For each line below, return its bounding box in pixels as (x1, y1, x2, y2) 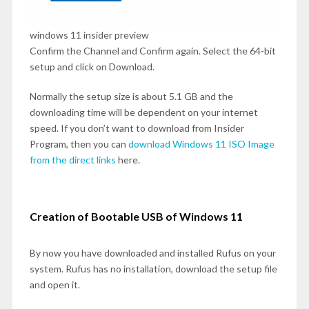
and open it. (29, 279, 80, 290)
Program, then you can (29, 138, 128, 150)
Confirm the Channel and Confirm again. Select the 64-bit (29, 45, 276, 57)
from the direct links (29, 154, 116, 166)
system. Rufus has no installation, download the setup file (29, 263, 277, 275)
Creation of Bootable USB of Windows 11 (29, 210, 243, 223)
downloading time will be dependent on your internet (29, 106, 258, 118)
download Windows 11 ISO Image (128, 138, 275, 150)
